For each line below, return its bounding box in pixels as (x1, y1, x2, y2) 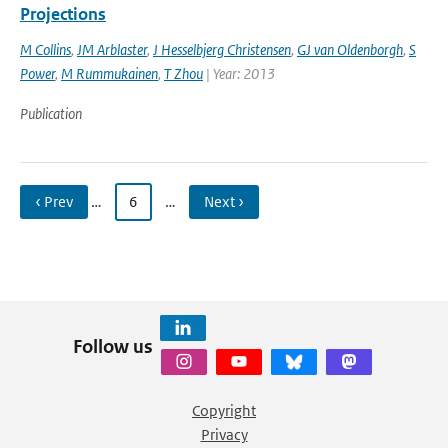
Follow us (72, 334, 153, 358)
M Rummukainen (61, 64, 158, 83)
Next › (204, 192, 244, 211)
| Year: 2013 (203, 64, 275, 83)
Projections (20, 3, 106, 25)
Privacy (200, 425, 248, 444)
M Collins (20, 40, 71, 59)
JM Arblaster (77, 40, 147, 59)
